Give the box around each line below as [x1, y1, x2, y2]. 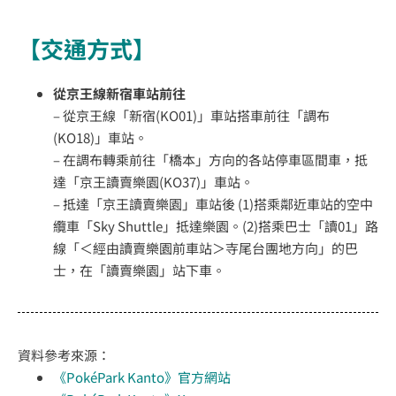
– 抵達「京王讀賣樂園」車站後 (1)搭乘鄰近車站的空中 [53, 194, 373, 214]
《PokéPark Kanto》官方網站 [53, 368, 231, 387]
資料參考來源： [18, 346, 110, 365]
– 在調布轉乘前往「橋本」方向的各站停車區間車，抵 [53, 150, 368, 170]
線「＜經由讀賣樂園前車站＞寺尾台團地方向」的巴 [53, 239, 358, 258]
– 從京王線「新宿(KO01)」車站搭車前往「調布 [53, 106, 330, 126]
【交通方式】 [18, 32, 156, 65]
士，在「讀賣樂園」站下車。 [53, 261, 225, 280]
